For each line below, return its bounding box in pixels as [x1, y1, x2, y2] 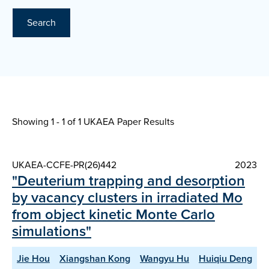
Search [27, 16, 56, 30]
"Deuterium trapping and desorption [12, 170, 245, 192]
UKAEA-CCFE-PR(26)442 [12, 158, 116, 172]
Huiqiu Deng [199, 252, 252, 266]
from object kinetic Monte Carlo [12, 204, 215, 226]
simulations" [12, 220, 91, 243]
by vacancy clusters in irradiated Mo [12, 187, 243, 209]
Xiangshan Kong [59, 252, 130, 266]
